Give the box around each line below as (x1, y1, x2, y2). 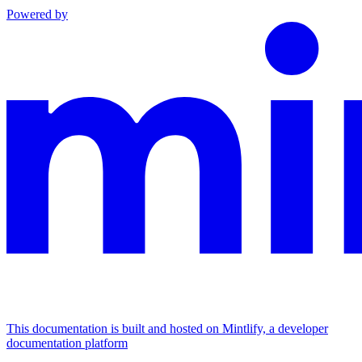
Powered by (6, 6, 68, 21)
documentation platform (6, 335, 128, 350)
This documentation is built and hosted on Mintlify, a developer (6, 321, 328, 335)
